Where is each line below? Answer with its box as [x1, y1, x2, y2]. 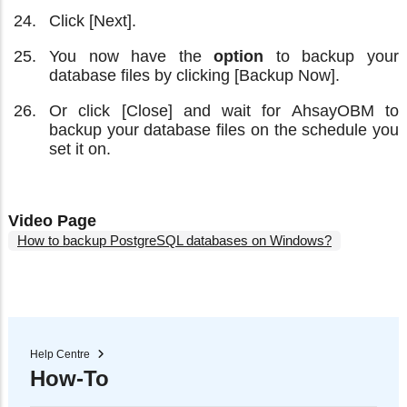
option [213, 46, 264, 65]
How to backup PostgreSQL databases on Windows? [17, 232, 332, 248]
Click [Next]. [49, 11, 136, 30]
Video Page [8, 211, 96, 230]
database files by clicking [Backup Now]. [49, 65, 340, 84]
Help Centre [30, 347, 90, 361]
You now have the [49, 46, 214, 65]
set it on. [49, 139, 111, 158]
